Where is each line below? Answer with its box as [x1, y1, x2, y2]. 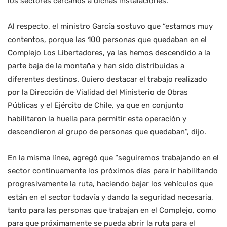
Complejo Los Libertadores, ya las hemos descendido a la [8, 48, 210, 58]
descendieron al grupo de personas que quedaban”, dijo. [8, 127, 206, 137]
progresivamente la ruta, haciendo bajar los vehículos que [8, 179, 213, 189]
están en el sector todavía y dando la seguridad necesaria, [8, 193, 213, 202]
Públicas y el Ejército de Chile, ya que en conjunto [8, 101, 184, 110]
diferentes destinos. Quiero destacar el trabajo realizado [8, 74, 207, 84]
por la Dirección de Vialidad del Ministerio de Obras [8, 88, 188, 97]
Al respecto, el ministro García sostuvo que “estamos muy [8, 22, 213, 31]
